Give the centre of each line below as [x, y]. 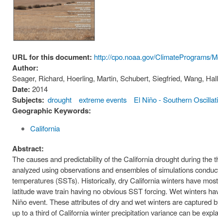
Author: [26, 68]
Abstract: [29, 149]
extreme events [103, 100]
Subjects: [28, 100]
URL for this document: [53, 57]
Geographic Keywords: [52, 111]
